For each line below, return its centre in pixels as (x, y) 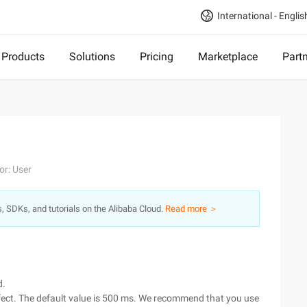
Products (23, 57)
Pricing (157, 57)
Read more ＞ (192, 209)
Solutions (92, 57)
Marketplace (228, 57)
